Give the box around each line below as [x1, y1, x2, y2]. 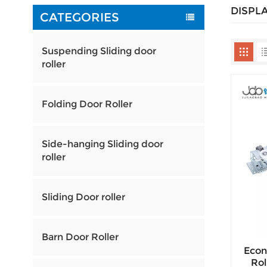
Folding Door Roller [41, 98, 132, 110]
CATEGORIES [39, 10, 119, 24]
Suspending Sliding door [41, 45, 156, 57]
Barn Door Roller [41, 231, 119, 243]
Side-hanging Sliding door [41, 138, 163, 150]
